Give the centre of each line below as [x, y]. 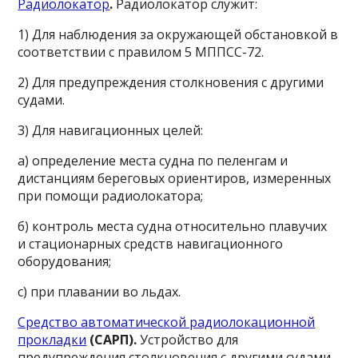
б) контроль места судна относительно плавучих [174, 226]
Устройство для [189, 340]
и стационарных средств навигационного [151, 244]
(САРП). [115, 340]
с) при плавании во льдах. [104, 292]
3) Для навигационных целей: [112, 130]
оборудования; [65, 261]
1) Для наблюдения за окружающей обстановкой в [178, 34]
